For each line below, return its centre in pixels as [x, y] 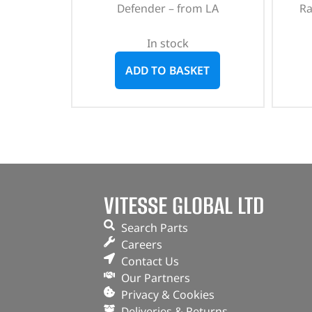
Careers [141, 245]
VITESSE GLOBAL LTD [184, 206]
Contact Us [150, 262]
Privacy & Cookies [167, 295]
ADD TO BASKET [168, 70]
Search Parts [154, 228]
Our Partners [155, 278]
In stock [167, 43]
